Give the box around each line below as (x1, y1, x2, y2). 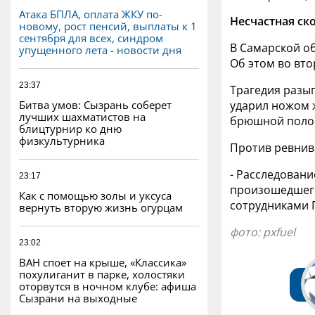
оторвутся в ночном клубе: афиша (19, 278, 196, 293)
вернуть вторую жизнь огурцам (19, 200, 183, 214)
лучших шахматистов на (19, 109, 146, 124)
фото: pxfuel (230, 224, 295, 240)
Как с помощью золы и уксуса (19, 188, 172, 202)
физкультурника (19, 133, 105, 148)
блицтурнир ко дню (19, 121, 122, 136)
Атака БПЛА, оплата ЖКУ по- (19, 6, 162, 21)
